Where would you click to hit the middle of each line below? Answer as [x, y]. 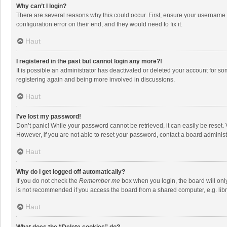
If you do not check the [48, 181]
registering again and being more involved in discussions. [96, 80]
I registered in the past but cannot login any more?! [89, 61]
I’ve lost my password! [49, 117]
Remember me [100, 181]
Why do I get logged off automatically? [71, 172]
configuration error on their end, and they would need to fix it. [99, 24]
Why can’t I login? [41, 6]
